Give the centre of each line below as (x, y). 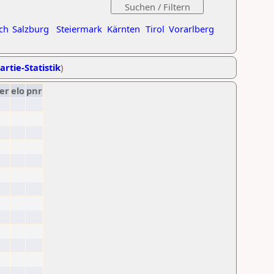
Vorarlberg (191, 29)
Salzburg (31, 29)
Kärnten (124, 29)
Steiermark (79, 29)
